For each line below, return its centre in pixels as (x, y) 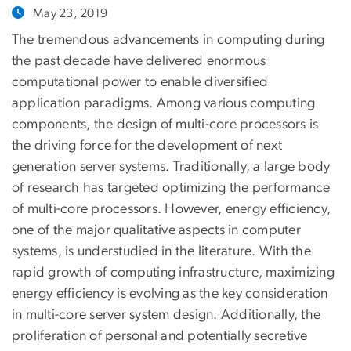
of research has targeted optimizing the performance (171, 188)
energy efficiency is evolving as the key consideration (170, 294)
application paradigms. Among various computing (164, 104)
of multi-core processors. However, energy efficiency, (172, 210)
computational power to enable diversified (140, 83)
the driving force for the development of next (147, 146)
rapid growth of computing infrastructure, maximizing (173, 273)
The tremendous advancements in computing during (168, 40)
